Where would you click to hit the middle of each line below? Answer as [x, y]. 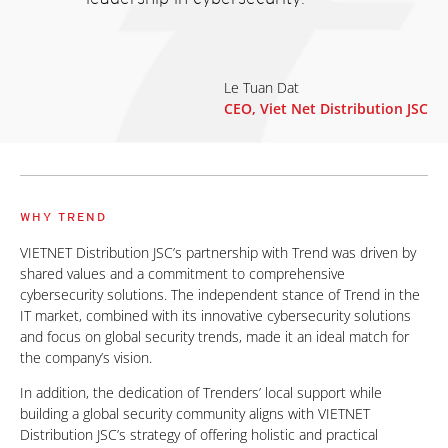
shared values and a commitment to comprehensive [182, 274]
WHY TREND [63, 217]
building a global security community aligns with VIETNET [195, 414]
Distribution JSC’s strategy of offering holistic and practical [199, 435]
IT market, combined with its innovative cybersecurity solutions [215, 316]
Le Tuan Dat [261, 88]
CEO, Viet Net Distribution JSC [326, 109]
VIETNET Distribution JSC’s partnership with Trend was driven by [218, 253]
